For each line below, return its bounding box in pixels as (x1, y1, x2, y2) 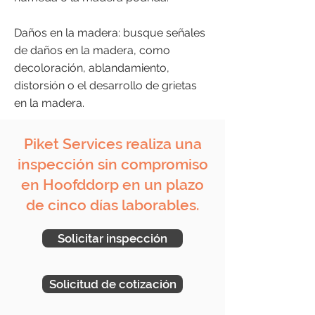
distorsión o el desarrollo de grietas (14, 79, 197, 92)
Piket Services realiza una (23, 135, 202, 153)
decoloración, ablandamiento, (14, 61, 169, 75)
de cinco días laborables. (26, 196, 199, 214)
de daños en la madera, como (14, 44, 170, 57)
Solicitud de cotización (49, 277, 176, 291)
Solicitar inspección (58, 231, 167, 245)
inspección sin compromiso (17, 155, 208, 173)
